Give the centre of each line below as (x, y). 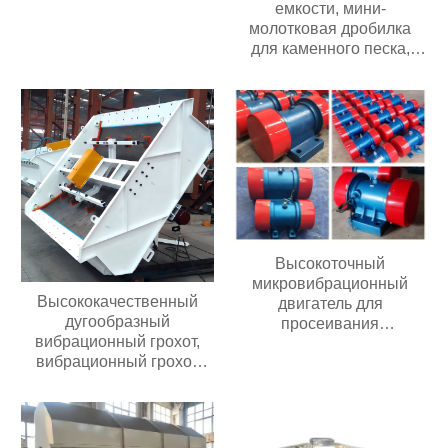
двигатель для (330, 304)
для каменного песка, (330, 49)
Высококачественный (118, 302)
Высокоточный (330, 264)
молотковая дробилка (330, 29)
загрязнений (330, 344)
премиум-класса (118, 382)
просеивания (330, 324)
